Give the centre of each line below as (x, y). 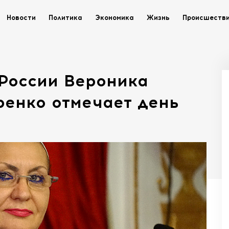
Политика (65, 18)
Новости (21, 18)
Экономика (114, 18)
